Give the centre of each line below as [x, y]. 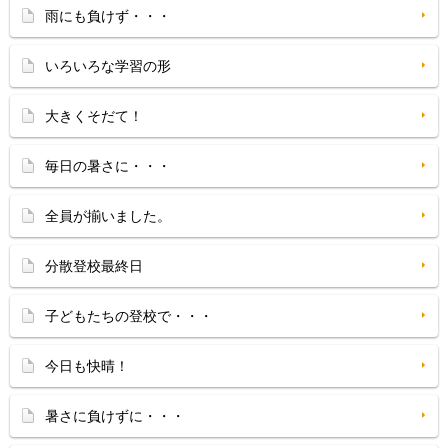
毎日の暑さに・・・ [108, 166]
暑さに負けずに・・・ [115, 416]
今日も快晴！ [87, 366]
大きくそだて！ [94, 116]
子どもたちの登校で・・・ [129, 316]
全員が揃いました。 [108, 216]
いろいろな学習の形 [108, 66]
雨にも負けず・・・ [108, 16]
